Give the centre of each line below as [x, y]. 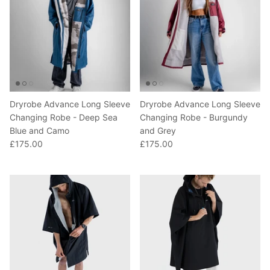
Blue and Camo [39, 131]
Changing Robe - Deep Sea [64, 118]
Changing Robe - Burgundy [194, 118]
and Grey [158, 131]
